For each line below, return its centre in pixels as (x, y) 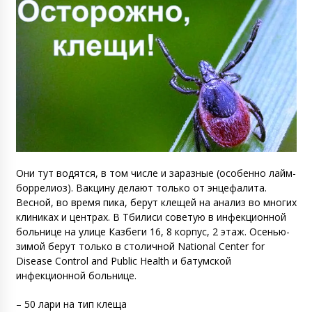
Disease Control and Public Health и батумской (123, 261)
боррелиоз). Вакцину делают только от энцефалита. (141, 188)
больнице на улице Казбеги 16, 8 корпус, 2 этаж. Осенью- (153, 232)
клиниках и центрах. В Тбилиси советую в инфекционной (151, 217)
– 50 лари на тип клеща (71, 304)
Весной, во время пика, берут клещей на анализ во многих (156, 202)
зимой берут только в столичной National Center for (140, 246)
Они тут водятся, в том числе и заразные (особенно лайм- (156, 173)
